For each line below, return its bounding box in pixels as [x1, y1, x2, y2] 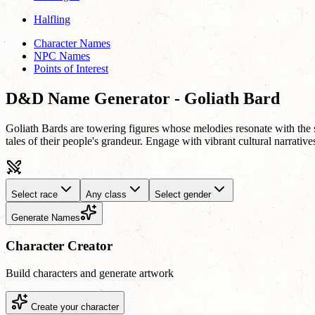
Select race [11, 189, 58, 200]
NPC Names [34, 50, 90, 63]
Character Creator [6, 238, 112, 253]
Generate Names [11, 212, 80, 224]
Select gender [155, 189, 211, 200]
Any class [86, 189, 127, 200]
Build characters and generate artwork [6, 266, 174, 279]
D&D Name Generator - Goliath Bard [6, 89, 280, 108]
